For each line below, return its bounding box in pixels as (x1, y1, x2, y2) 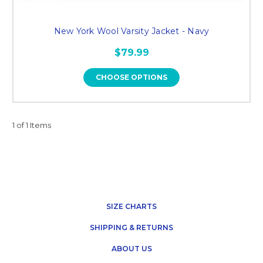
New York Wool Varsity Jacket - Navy (53, 25, 210, 36)
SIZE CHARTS (106, 201, 157, 211)
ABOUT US (111, 244, 152, 253)
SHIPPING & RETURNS (90, 222, 173, 232)
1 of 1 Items (12, 120, 51, 130)
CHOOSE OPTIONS (96, 72, 167, 82)
